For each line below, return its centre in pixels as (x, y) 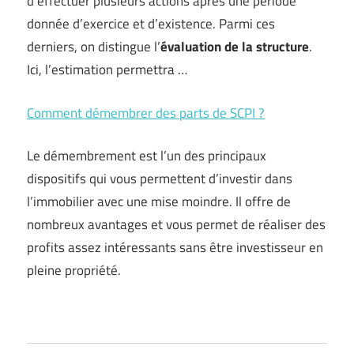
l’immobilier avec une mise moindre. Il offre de (159, 201)
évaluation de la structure (235, 47)
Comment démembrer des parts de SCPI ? (146, 113)
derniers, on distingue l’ (94, 47)
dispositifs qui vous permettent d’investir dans (160, 179)
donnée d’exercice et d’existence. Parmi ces (151, 24)
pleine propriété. (74, 270)
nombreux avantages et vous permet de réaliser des (176, 224)
